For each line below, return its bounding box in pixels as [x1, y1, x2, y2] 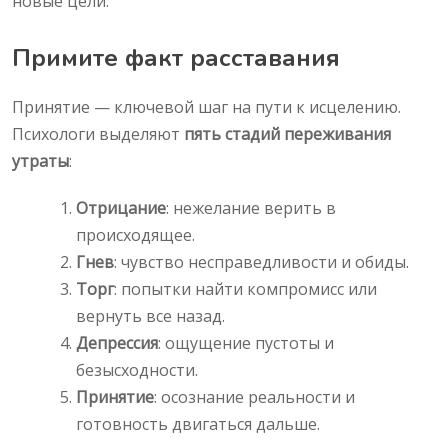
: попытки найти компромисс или [114, 278, 377, 301]
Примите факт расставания [12, 42, 340, 75]
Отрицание [76, 197, 166, 220]
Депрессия [76, 332, 158, 355]
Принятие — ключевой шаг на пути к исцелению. [12, 96, 401, 119]
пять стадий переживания [184, 123, 391, 146]
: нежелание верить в [166, 197, 336, 220]
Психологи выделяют [12, 123, 184, 146]
